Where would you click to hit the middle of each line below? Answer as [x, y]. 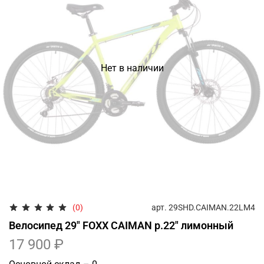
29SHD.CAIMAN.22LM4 [212, 207]
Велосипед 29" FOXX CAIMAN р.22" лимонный [121, 225]
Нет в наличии [132, 68]
